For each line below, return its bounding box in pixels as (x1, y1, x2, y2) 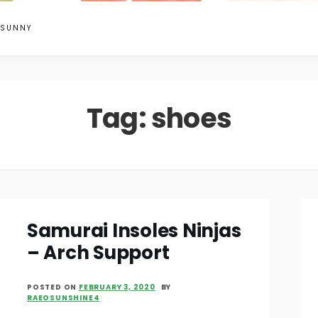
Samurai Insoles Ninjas (27, 218, 241, 243)
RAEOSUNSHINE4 (27, 292, 100, 304)
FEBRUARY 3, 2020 (79, 282, 155, 293)
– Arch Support (27, 240, 170, 265)
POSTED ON (27, 282, 79, 293)
